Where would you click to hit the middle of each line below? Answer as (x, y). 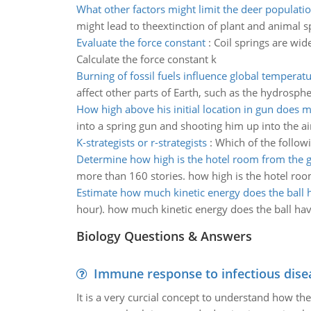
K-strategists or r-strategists (141, 142)
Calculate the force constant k (146, 59)
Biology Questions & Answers (164, 236)
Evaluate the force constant (141, 42)
